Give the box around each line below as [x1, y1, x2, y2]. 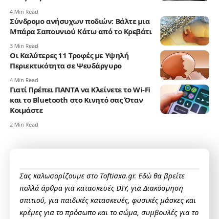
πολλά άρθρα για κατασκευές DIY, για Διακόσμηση [20, 183, 183, 193]
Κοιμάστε [10, 105, 43, 115]
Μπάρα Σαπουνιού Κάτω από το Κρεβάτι [10, 26, 152, 37]
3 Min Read [10, 42, 38, 50]
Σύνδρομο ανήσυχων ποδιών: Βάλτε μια [10, 16, 150, 26]
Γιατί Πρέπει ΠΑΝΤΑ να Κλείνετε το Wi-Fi [10, 85, 151, 95]
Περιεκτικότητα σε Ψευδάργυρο [10, 61, 122, 71]
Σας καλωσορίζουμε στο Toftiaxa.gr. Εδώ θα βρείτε [20, 171, 185, 181]
